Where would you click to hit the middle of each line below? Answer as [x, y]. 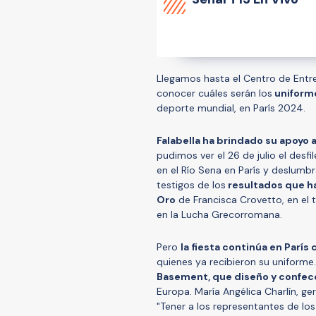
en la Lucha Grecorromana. [219, 214]
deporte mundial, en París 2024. [232, 108]
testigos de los [191, 184]
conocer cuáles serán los [214, 93]
